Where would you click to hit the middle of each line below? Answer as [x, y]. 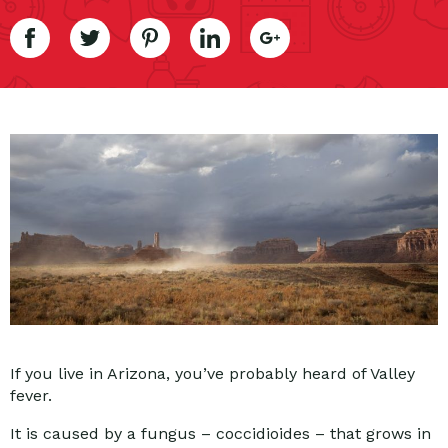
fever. [31, 396]
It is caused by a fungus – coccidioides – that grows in [220, 434]
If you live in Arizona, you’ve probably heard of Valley [212, 374]
